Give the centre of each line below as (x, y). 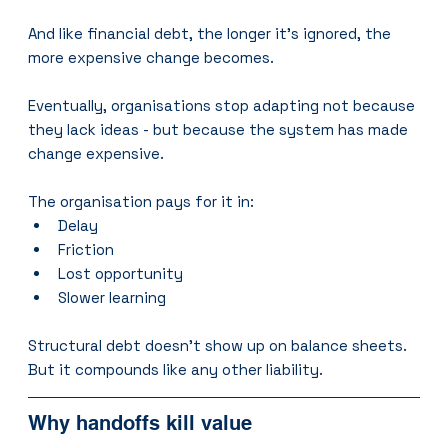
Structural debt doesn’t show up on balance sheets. (218, 346)
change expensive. (96, 154)
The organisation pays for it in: (141, 202)
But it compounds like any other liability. (176, 370)
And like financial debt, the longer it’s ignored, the (212, 34)
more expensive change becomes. (151, 58)
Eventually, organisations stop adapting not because (224, 106)
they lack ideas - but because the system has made (220, 130)
